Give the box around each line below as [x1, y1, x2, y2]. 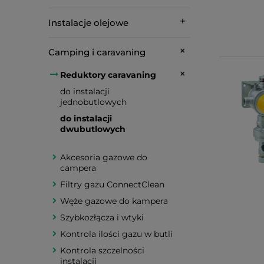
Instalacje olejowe [48, 17, 128, 28]
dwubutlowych [60, 124, 126, 134]
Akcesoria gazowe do [60, 152, 147, 163]
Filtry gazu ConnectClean [60, 179, 164, 190]
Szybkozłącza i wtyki [60, 212, 144, 223]
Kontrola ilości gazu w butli [60, 229, 173, 239]
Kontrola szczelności [60, 245, 144, 256]
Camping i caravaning [48, 47, 146, 58]
